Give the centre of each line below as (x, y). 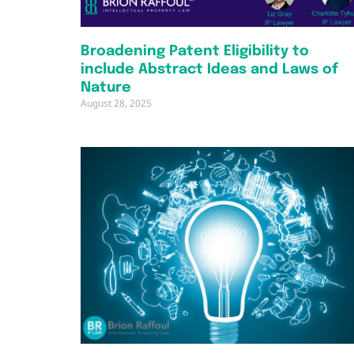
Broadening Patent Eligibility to (195, 52)
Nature (106, 88)
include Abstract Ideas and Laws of (209, 70)
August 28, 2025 (116, 104)
